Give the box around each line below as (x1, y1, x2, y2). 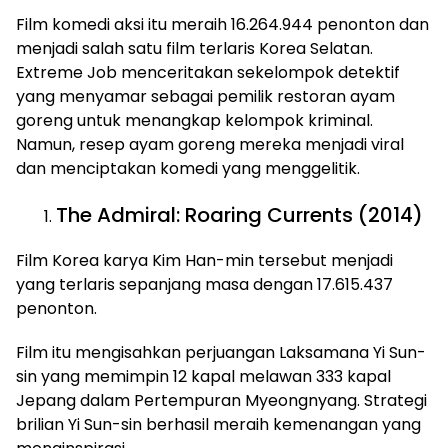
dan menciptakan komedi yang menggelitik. (16, 157, 360, 180)
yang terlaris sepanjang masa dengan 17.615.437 (16, 273, 393, 296)
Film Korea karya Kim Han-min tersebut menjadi (16, 249, 393, 272)
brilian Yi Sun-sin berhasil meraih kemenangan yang (16, 413, 421, 436)
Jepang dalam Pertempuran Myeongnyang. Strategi (16, 389, 427, 412)
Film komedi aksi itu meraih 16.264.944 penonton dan (16, 13, 429, 36)
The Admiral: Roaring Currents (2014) (56, 201, 423, 229)
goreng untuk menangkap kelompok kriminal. (16, 109, 373, 132)
